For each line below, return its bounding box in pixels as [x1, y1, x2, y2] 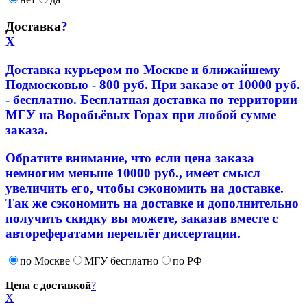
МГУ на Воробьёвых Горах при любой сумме [5, 107, 276, 122]
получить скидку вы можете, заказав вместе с [5, 210, 278, 225]
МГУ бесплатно [84, 255, 158, 267]
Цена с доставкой [5, 280, 91, 292]
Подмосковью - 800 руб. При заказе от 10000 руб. [5, 77, 300, 92]
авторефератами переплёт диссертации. [5, 225, 241, 241]
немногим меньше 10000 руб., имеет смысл [5, 165, 260, 180]
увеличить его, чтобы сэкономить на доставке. [5, 180, 284, 195]
